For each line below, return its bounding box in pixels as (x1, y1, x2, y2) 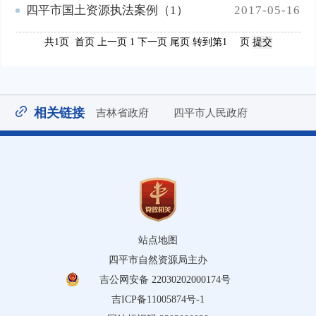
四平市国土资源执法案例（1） (26, 3, 189, 17)
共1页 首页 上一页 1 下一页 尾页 (44, 36, 193, 47)
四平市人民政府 (173, 106, 248, 119)
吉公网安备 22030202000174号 (99, 274, 231, 285)
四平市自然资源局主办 (109, 254, 207, 265)
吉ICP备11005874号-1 (111, 293, 205, 305)
